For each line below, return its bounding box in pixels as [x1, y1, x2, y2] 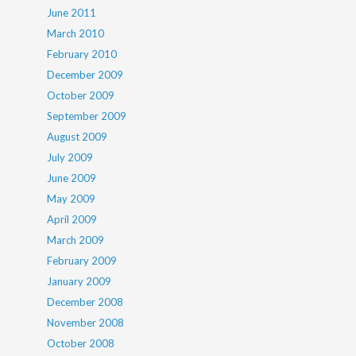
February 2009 [47, 254, 118, 267]
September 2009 [47, 110, 127, 122]
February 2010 [47, 48, 118, 60]
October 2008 [47, 337, 115, 350]
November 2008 [47, 316, 125, 329]
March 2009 [47, 234, 105, 246]
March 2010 [47, 27, 105, 40]
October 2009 [47, 89, 115, 102]
